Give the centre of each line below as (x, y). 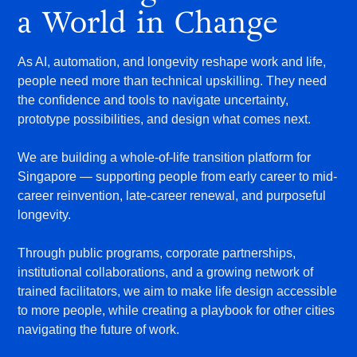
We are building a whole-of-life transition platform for (165, 157)
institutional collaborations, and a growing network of (166, 272)
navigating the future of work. (99, 329)
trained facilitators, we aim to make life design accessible (178, 291)
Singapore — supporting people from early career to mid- (178, 176)
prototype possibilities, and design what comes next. (165, 119)
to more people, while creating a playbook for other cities (177, 310)
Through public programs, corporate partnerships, (157, 253)
